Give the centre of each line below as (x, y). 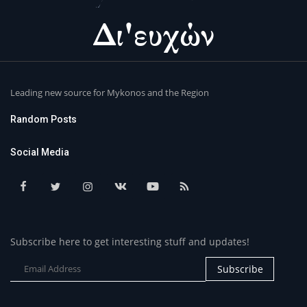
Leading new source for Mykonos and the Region (110, 92)
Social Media (40, 152)
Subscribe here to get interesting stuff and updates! (130, 241)
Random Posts (44, 119)
